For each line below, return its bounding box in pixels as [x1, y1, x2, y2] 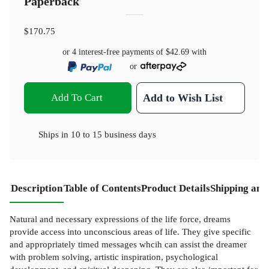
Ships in [38, 128, 71, 139]
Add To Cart [50, 91, 103, 103]
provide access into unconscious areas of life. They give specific [10, 226, 251, 237]
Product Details [141, 182, 210, 194]
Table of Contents [64, 182, 141, 194]
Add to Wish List [143, 91, 223, 104]
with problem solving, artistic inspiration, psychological [10, 251, 218, 262]
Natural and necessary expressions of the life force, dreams [10, 213, 231, 224]
